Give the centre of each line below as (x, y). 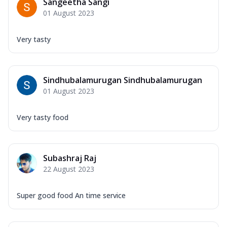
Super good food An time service (71, 195)
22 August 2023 (69, 169)
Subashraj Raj (70, 158)
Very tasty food (43, 117)
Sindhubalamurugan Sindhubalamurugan (123, 80)
